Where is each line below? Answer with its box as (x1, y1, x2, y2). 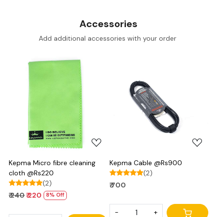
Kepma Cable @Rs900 (109, 158, 182, 167)
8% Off (46, 192, 64, 199)
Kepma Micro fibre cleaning (9, 158, 95, 167)
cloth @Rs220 (9, 168, 54, 177)
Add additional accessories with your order (39, 33, 178, 43)
